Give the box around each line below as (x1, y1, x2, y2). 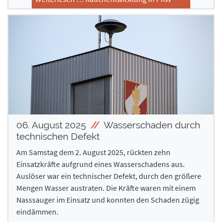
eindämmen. (16, 206, 58, 217)
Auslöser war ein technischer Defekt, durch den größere (16, 170, 201, 181)
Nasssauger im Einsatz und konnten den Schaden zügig (16, 194, 199, 205)
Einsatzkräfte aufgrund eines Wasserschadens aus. (16, 159, 185, 169)
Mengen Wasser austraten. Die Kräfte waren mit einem (16, 182, 196, 193)
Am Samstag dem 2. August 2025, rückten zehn (16, 147, 170, 157)
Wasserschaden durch (102, 119, 200, 130)
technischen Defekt (16, 130, 100, 142)
